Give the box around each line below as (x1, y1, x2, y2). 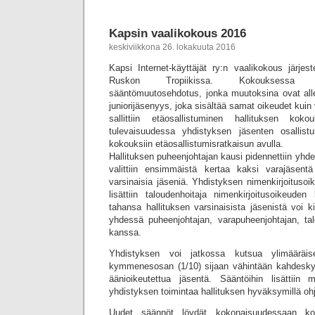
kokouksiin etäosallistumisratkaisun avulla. (109, 139, 283, 149)
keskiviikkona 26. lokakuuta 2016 (109, 42, 236, 52)
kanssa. (109, 227, 141, 238)
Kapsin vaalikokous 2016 (109, 26, 246, 40)
